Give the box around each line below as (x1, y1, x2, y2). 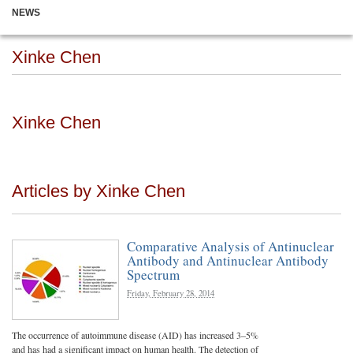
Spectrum (127, 266, 180, 284)
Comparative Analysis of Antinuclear (127, 237, 334, 255)
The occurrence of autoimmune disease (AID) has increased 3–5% (12, 329, 258, 341)
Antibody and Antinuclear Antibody (127, 251, 329, 269)
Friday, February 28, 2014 (127, 288, 214, 299)
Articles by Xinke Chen (12, 181, 185, 201)
